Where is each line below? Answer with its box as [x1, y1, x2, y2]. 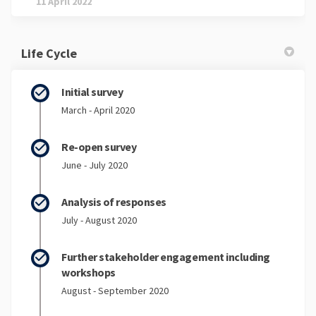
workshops [61, 265, 116, 279]
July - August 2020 [61, 213, 137, 226]
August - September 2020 [61, 284, 169, 297]
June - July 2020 [61, 158, 128, 171]
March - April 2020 [61, 103, 135, 116]
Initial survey [61, 84, 123, 99]
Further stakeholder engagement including [61, 249, 270, 264]
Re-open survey [61, 139, 137, 154]
